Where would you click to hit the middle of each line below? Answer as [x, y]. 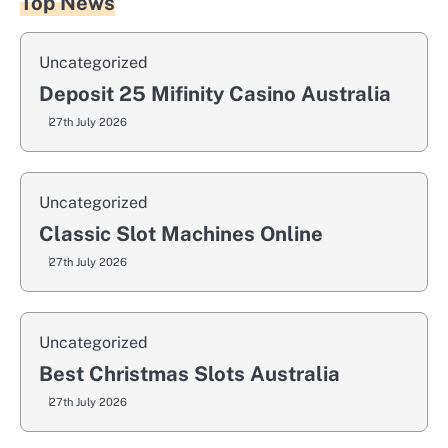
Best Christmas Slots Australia [189, 374]
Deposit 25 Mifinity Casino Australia [215, 94]
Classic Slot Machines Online [181, 234]
